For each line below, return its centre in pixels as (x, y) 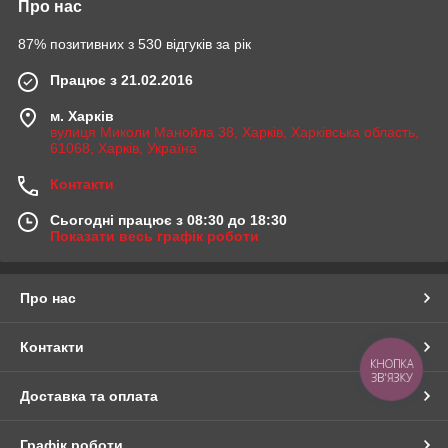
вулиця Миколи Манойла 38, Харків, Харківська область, (234, 132)
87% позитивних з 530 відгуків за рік (134, 44)
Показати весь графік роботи (154, 236)
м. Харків (82, 116)
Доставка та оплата (89, 396)
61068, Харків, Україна (123, 148)
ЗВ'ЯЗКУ (391, 377)
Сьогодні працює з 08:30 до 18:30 (168, 220)
